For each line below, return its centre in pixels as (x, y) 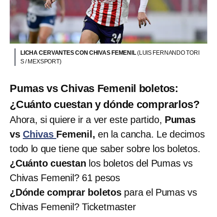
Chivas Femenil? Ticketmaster (73, 207)
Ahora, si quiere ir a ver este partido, (87, 120)
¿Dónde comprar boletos (66, 193)
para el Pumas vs (159, 193)
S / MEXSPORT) (41, 62)
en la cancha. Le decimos (150, 134)
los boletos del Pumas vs (139, 163)
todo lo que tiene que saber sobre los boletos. (105, 149)
